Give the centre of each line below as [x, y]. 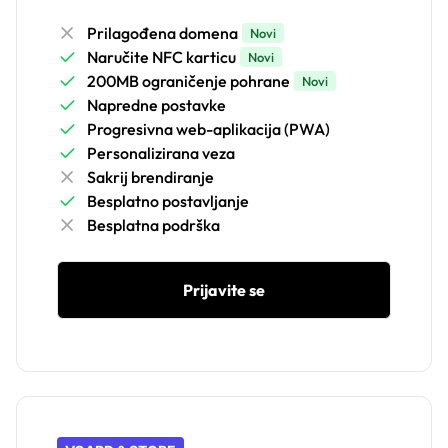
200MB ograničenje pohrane [188, 81]
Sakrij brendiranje [150, 177]
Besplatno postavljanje [168, 201]
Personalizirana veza [161, 153]
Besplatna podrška [153, 225]
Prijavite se [224, 290]
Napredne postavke [156, 105]
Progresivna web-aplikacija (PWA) [208, 129]
